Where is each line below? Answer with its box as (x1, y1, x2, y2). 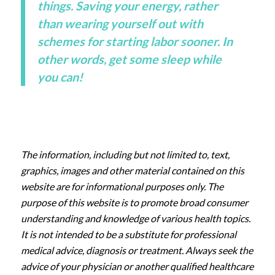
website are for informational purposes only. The (20, 180, 223, 192)
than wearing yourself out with (37, 16, 203, 31)
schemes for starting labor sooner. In (37, 34, 233, 49)
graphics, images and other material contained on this (20, 165, 244, 176)
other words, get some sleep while (37, 52, 222, 67)
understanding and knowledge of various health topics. (20, 212, 250, 224)
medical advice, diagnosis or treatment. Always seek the (20, 244, 253, 256)
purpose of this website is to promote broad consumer (20, 196, 248, 208)
